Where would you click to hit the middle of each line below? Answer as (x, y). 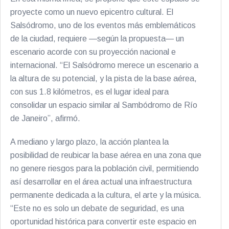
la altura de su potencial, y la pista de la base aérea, (104, 78)
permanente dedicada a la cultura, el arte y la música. (106, 195)
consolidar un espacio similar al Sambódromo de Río (104, 105)
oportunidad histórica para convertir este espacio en (103, 222)
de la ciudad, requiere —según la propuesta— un (97, 39)
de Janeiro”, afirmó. (45, 118)
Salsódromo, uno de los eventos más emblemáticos (103, 25)
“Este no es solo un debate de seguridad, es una (97, 208)
